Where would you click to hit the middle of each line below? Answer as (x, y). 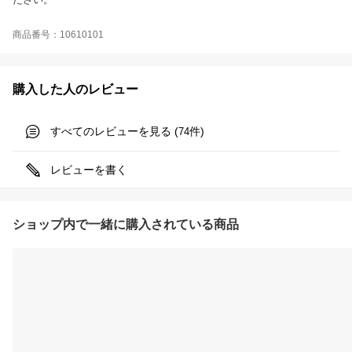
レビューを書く (89, 169)
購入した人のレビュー (75, 89)
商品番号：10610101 (58, 34)
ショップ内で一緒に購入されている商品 (126, 224)
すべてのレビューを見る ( (114, 131)
